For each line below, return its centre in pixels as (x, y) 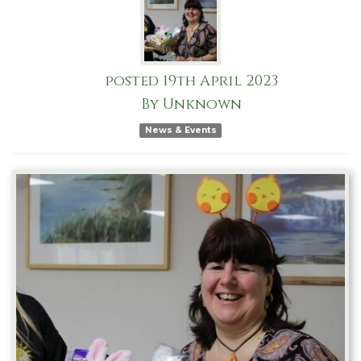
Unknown (201, 104)
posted (132, 81)
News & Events (180, 130)
